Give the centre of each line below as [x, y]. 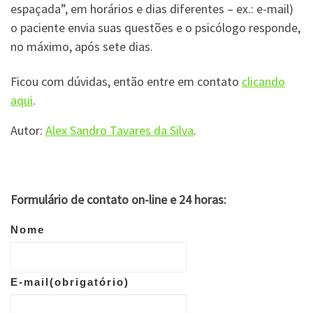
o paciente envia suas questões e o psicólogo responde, [155, 28]
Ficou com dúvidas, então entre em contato [126, 81]
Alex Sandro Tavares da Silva [119, 130]
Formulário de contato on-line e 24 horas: [118, 199]
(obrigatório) [89, 282]
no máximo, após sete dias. [82, 47]
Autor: [28, 130]
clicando [263, 81]
